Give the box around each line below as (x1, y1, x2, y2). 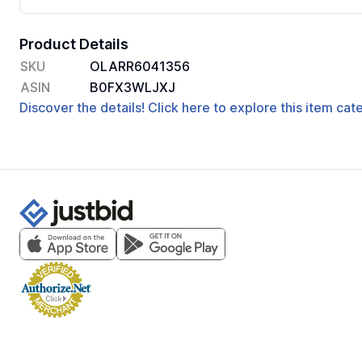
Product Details (19, 36, 128, 53)
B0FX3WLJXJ (90, 79, 175, 95)
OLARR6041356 (90, 58, 190, 74)
